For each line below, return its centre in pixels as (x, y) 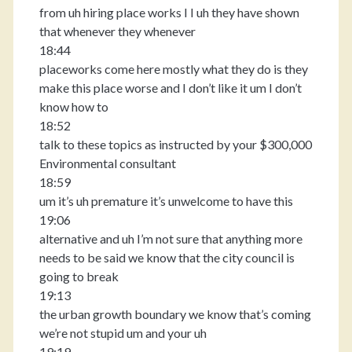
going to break (79, 276)
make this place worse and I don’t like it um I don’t (170, 88)
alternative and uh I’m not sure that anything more (170, 238)
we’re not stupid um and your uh (123, 333)
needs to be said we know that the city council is (167, 257)
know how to (73, 106)
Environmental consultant (107, 163)
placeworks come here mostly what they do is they (173, 69)
